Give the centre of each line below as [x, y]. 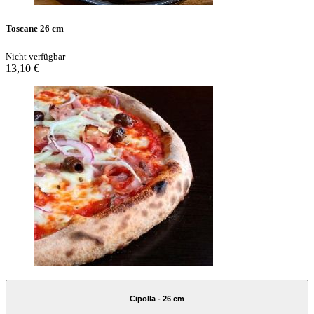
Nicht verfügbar [35, 56]
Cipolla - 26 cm [157, 299]
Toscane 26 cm [35, 28]
